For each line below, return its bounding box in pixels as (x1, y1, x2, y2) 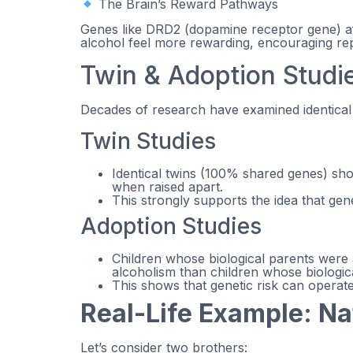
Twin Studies (80, 127, 216, 154)
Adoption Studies (80, 212, 262, 240)
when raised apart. (112, 178, 223, 195)
